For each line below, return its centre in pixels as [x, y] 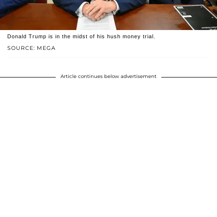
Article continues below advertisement [108, 76]
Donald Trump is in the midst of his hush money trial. [81, 36]
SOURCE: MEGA [31, 48]
